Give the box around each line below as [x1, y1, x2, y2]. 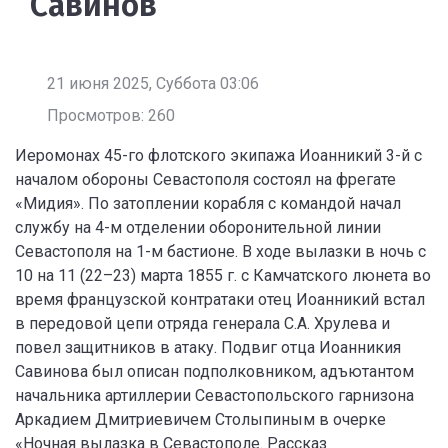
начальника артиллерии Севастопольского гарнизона [15, 386, 414, 405]
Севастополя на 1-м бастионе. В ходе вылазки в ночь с [15, 242, 426, 261]
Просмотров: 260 [43, 106, 175, 125]
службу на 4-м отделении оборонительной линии [15, 218, 381, 237]
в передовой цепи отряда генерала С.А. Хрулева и [15, 314, 390, 333]
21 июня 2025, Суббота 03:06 [43, 74, 259, 93]
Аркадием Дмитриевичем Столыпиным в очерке [15, 410, 386, 429]
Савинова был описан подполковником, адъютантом [15, 362, 414, 381]
